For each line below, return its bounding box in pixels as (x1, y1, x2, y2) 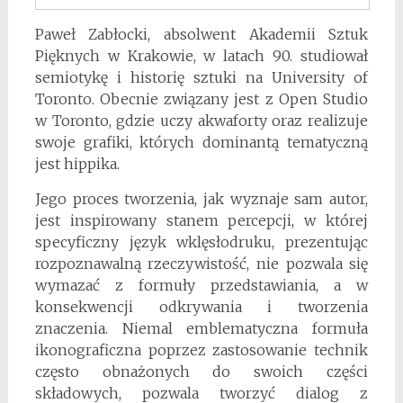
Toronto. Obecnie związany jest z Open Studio (34, 90, 369, 109)
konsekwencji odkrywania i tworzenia (34, 298, 369, 317)
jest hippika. (34, 155, 120, 174)
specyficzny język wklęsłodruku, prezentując (34, 233, 369, 252)
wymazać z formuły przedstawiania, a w (34, 276, 369, 295)
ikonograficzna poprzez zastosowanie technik (34, 341, 369, 360)
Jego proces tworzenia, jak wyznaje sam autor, (34, 190, 369, 209)
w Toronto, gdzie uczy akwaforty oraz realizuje (34, 112, 369, 130)
